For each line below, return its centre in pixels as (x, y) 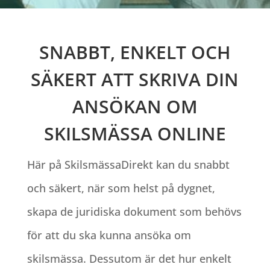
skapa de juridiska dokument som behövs (134, 211)
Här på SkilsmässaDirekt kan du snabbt (128, 164)
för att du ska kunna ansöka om (109, 235)
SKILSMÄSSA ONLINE (135, 133)
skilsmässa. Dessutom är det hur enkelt (129, 258)
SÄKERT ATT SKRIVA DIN (135, 79)
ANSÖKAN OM (135, 106)
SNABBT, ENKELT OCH (135, 52)
